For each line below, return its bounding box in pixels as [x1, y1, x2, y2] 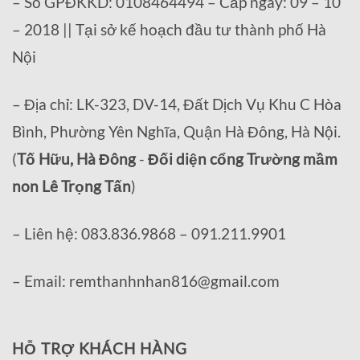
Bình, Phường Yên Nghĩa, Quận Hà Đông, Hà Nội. [12, 122, 341, 141]
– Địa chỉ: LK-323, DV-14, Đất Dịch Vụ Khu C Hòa [12, 95, 342, 114]
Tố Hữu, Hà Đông [17, 149, 136, 169]
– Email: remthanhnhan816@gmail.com [12, 272, 283, 291]
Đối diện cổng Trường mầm [148, 149, 337, 169]
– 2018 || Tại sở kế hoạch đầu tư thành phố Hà [12, 20, 326, 39]
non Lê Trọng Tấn [12, 177, 131, 196]
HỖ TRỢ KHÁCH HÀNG [11, 339, 188, 358]
